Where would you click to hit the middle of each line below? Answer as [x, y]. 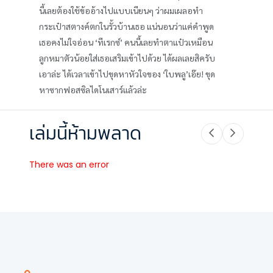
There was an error [69, 164]
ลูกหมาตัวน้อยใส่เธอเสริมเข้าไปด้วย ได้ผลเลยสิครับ [127, 58]
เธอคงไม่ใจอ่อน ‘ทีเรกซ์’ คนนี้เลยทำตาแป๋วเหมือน [126, 42]
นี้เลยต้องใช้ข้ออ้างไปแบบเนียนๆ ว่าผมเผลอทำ [121, 10]
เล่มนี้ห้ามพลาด [85, 133]
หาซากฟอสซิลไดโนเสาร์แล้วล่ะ [94, 89]
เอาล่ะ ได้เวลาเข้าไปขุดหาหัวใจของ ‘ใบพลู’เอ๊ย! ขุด [127, 73]
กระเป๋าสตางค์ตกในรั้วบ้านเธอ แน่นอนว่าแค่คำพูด [126, 26]
